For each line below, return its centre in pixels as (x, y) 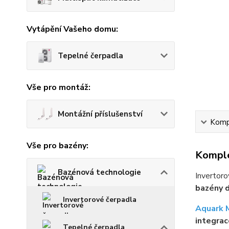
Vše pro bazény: (58, 146)
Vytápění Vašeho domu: (72, 29)
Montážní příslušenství (100, 114)
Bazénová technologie (99, 173)
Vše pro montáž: (59, 88)
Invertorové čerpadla (100, 200)
